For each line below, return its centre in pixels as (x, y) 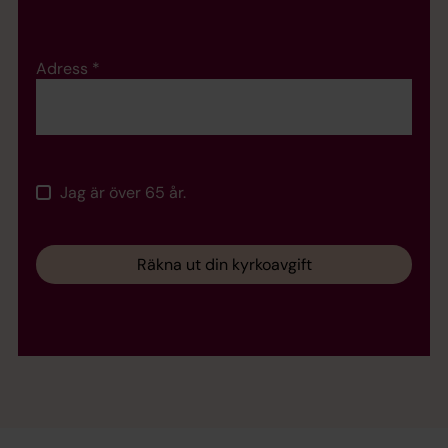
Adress (64, 68)
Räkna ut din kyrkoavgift (224, 264)
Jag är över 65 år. (122, 192)
